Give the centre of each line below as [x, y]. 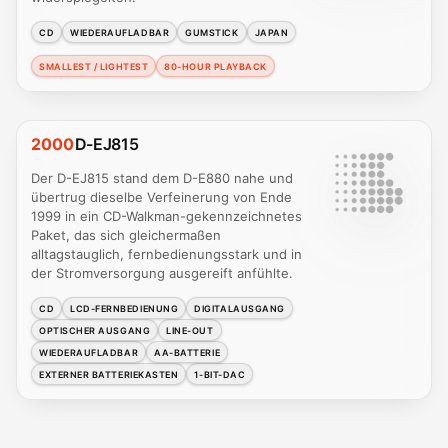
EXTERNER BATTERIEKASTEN [109, 374]
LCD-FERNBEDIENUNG [124, 308]
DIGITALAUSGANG [239, 308]
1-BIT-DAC [220, 374]
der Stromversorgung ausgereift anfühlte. [162, 273]
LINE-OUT [190, 330]
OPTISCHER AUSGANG [95, 330]
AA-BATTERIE [187, 352]
